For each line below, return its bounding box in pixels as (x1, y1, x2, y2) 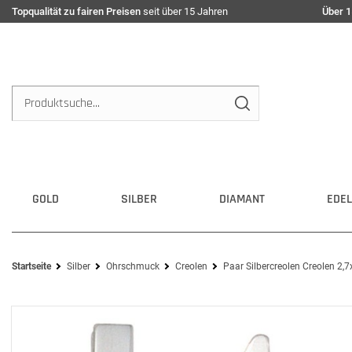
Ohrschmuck (106, 261, 159, 272)
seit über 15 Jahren (141, 5, 228, 17)
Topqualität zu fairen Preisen (12, 5, 141, 17)
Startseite (12, 261, 51, 272)
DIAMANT (219, 191, 265, 207)
